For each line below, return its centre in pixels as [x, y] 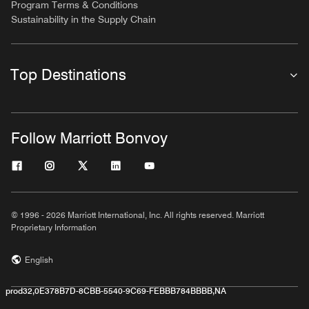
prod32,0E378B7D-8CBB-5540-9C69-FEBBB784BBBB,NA [116, 290]
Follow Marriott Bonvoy [89, 138]
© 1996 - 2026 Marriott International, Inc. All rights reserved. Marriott [138, 215]
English [39, 259]
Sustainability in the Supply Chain [83, 19]
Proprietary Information [54, 227]
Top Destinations [68, 74]
